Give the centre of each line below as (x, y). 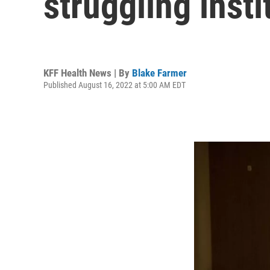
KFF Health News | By (88, 73)
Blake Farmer (159, 73)
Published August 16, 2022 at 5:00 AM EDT (115, 85)
